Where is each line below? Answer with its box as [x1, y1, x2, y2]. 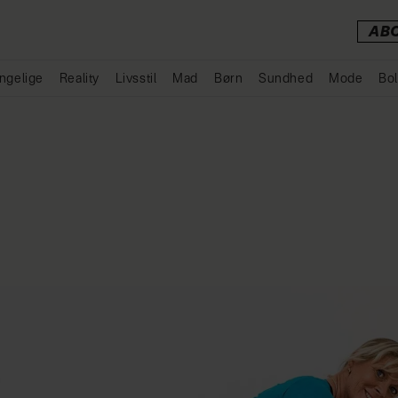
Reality [59, 73, 99, 85]
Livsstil [115, 73, 157, 85]
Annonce [187, 100, 231, 111]
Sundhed [259, 73, 314, 85]
